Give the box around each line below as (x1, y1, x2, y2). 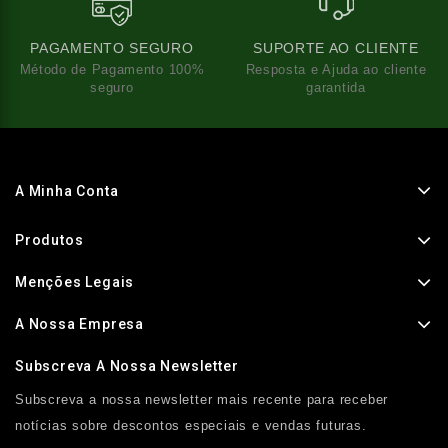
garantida (306, 79, 366, 95)
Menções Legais (15, 273, 135, 290)
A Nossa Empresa (15, 315, 144, 332)
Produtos (15, 231, 84, 248)
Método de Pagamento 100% (19, 61, 205, 77)
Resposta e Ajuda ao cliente (245, 61, 427, 77)
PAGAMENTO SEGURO (30, 39, 194, 56)
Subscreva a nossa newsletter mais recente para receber (15, 391, 389, 407)
